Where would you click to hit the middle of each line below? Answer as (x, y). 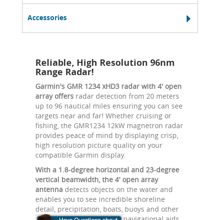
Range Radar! (65, 72)
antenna (49, 189)
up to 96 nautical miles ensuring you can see (109, 106)
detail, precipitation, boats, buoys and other (107, 209)
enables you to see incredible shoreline (100, 199)
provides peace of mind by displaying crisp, (107, 135)
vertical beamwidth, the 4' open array (97, 179)
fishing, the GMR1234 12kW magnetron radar (109, 125)
